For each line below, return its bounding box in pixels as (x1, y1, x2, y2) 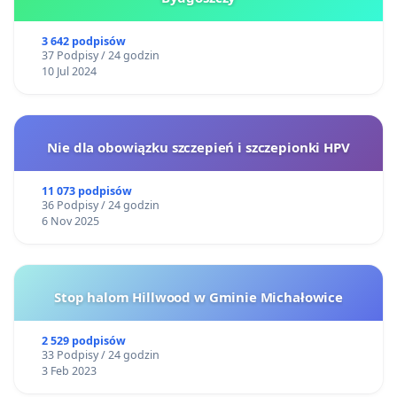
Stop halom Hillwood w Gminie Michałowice (53, 287, 343, 306)
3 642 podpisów (41, 33, 126, 49)
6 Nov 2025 (41, 213, 99, 229)
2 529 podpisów (41, 332, 126, 348)
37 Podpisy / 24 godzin (41, 47, 160, 63)
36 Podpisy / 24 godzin (41, 197, 160, 213)
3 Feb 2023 (41, 362, 97, 378)
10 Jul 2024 (41, 63, 97, 79)
